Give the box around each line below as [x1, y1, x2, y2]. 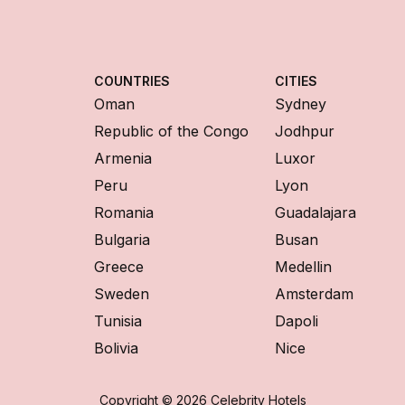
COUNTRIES [94, 73, 170, 89]
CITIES [275, 73, 317, 89]
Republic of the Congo [94, 122, 249, 140]
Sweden [94, 285, 149, 303]
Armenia [94, 149, 152, 167]
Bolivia [94, 339, 138, 357]
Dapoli [275, 312, 318, 330]
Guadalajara [275, 203, 356, 221]
